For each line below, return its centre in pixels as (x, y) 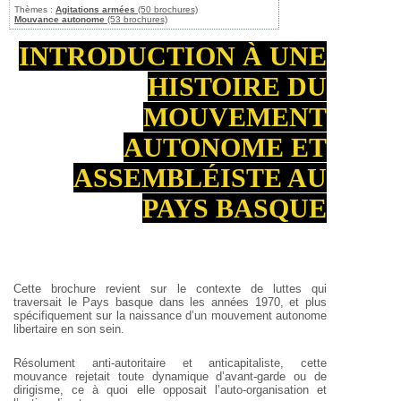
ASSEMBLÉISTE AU (200, 178)
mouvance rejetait (62, 376)
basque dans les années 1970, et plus (218, 302)
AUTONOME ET (225, 147)
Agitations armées (95, 9)
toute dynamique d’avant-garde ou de (218, 376)
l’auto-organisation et (267, 390)
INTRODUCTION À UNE (173, 56)
